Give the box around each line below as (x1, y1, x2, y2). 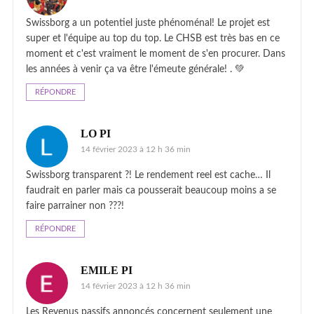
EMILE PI (81, 264, 132, 276)
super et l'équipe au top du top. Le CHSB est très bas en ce (26, 33, 280, 43)
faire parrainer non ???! (26, 200, 124, 211)
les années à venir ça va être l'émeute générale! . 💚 (26, 64, 245, 74)
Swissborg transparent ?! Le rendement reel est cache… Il (26, 170, 271, 180)
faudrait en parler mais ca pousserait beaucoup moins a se (26, 185, 276, 196)
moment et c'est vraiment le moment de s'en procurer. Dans (26, 48, 285, 59)
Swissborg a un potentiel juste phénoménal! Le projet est (26, 18, 270, 28)
